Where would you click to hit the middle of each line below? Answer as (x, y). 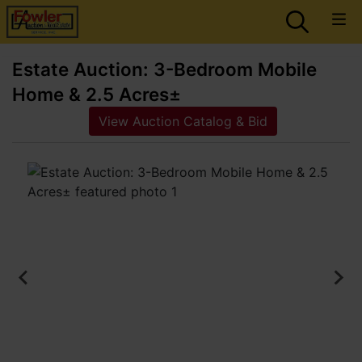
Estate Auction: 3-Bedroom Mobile (164, 69)
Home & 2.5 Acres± (97, 94)
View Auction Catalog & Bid (183, 121)
